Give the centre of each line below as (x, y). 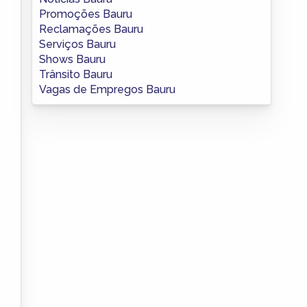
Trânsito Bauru (76, 74)
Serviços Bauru (77, 44)
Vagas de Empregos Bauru (107, 89)
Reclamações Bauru (91, 29)
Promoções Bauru (86, 14)
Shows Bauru (72, 59)
